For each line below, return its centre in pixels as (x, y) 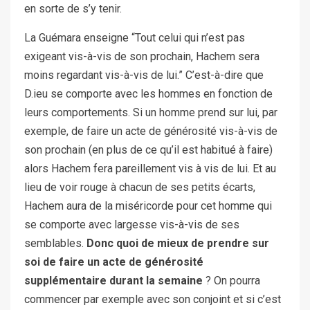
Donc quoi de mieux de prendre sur (178, 243)
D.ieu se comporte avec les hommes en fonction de (148, 93)
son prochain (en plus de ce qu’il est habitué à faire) (148, 149)
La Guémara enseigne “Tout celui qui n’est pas (135, 37)
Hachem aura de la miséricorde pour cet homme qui (148, 206)
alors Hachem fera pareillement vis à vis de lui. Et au (150, 168)
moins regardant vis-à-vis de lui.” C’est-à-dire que (144, 75)
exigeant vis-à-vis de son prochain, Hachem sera (142, 56)
